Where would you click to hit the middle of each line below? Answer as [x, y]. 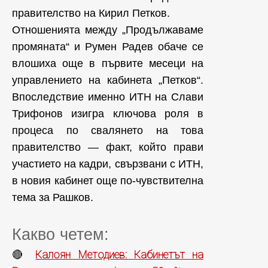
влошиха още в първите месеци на [108, 63]
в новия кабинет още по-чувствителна [108, 180]
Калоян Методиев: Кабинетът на [120, 254]
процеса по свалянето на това [108, 130]
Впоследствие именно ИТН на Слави [108, 97]
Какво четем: [60, 234]
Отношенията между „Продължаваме [108, 30]
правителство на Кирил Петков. [91, 13]
